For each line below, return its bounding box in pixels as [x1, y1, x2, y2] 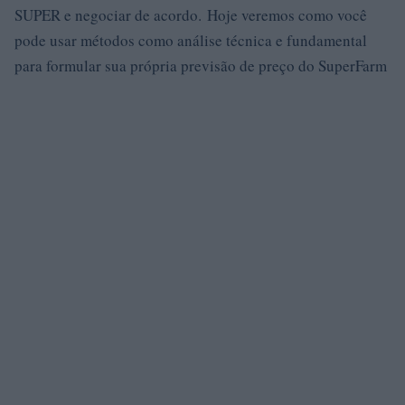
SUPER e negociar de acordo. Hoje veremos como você [14, 5, 367, 25]
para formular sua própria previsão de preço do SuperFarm [14, 55, 387, 76]
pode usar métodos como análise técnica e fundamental [14, 30, 367, 51]
